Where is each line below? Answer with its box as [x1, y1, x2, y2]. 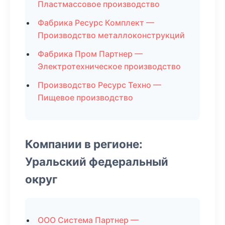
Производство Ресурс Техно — [38, 80, 161, 90]
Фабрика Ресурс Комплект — [38, 18, 154, 28]
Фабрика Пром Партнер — [38, 49, 143, 59]
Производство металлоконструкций [38, 30, 185, 40]
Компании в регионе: [25, 137, 143, 151]
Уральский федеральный [25, 155, 168, 168]
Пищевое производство [38, 92, 133, 102]
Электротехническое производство [38, 61, 181, 71]
